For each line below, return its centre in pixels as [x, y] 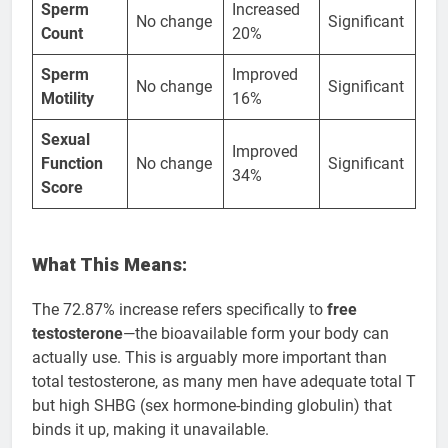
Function [72, 163]
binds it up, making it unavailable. [150, 429]
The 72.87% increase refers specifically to [179, 309]
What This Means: [109, 265]
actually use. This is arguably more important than [209, 357]
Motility [67, 98]
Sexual [65, 139]
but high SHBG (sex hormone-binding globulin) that [212, 405]
